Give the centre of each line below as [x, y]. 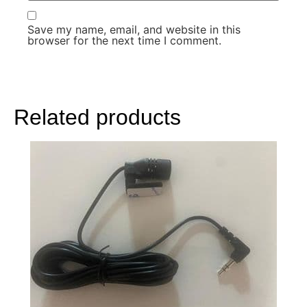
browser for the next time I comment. [124, 40]
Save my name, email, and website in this [134, 29]
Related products [97, 117]
